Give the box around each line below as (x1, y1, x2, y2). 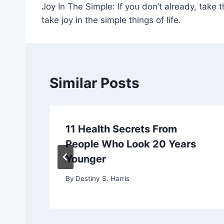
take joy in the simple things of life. (41, 14, 181, 25)
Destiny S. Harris (75, 174, 130, 182)
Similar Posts (49, 74, 139, 91)
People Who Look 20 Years (65, 138, 196, 150)
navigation (41, 4, 112, 21)
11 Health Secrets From (65, 123, 177, 135)
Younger (65, 153, 106, 165)
